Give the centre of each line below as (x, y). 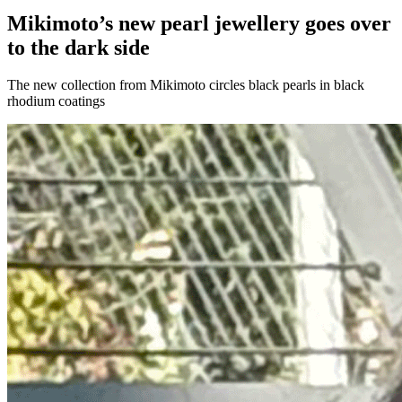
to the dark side (79, 47)
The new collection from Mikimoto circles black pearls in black (186, 85)
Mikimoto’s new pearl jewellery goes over (199, 23)
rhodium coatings (56, 101)
